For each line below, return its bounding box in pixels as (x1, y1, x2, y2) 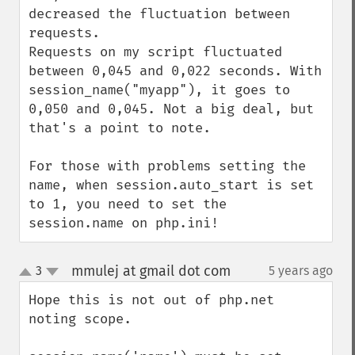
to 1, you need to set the (29, 196, 227, 212)
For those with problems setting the (29, 158, 306, 174)
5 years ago (269, 263, 333, 278)
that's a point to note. (29, 120, 211, 136)
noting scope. (29, 311, 132, 327)
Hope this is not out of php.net (29, 292, 274, 308)
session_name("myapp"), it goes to (29, 82, 290, 98)
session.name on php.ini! (29, 215, 219, 231)
